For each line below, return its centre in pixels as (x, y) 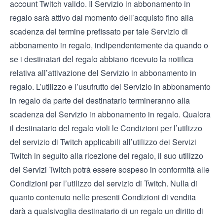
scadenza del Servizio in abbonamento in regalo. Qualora (110, 114)
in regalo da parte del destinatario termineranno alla (100, 100)
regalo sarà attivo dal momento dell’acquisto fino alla (102, 18)
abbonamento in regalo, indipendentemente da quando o (109, 45)
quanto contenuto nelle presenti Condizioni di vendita (103, 197)
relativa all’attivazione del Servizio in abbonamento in (103, 73)
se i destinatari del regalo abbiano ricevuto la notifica (102, 59)
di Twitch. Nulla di (166, 183)
